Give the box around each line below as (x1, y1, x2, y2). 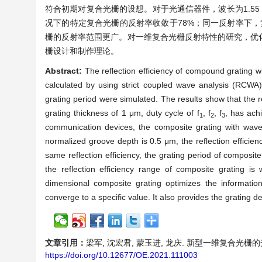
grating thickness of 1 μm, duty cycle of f (45, 108, 199, 118)
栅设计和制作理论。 (45, 46, 119, 56)
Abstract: (45, 66, 85, 75)
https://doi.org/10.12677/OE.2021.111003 (45, 250, 198, 260)
